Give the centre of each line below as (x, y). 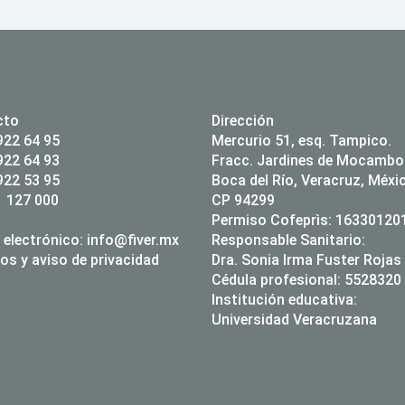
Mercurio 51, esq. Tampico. (301, 141)
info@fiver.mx (133, 240)
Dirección (243, 121)
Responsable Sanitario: (288, 240)
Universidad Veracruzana (294, 320)
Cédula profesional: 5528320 (306, 280)
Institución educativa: (284, 300)
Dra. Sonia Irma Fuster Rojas (306, 260)
